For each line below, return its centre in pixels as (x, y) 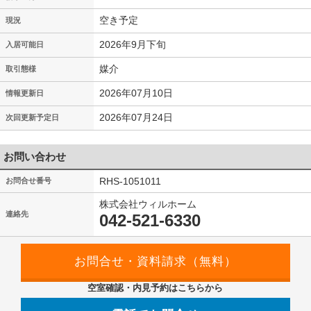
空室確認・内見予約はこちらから (155, 288)
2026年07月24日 (136, 117)
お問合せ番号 (28, 180)
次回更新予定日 (32, 117)
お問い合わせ (35, 157)
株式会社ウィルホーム (148, 204)
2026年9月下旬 (133, 44)
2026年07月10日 (136, 93)
